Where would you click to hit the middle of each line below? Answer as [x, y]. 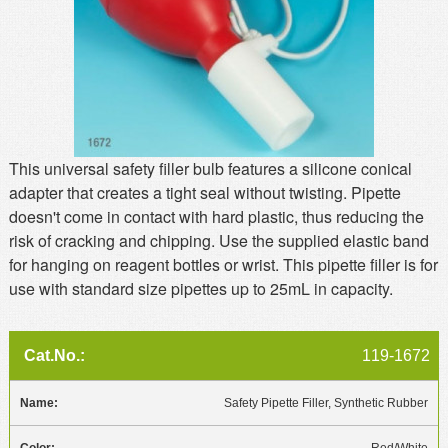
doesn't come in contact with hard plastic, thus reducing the [216, 216]
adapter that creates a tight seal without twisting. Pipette [204, 192]
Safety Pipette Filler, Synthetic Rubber [325, 403]
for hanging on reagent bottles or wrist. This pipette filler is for [223, 264]
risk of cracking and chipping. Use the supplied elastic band [218, 240]
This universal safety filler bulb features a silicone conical [210, 168]
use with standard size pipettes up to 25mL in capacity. [200, 288]
